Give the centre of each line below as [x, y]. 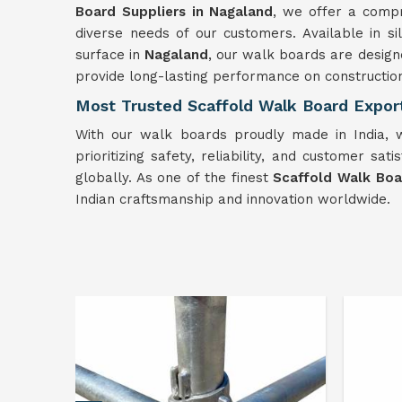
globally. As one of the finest [175, 178]
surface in [110, 55]
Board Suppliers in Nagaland [175, 12]
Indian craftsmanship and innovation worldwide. [233, 199]
